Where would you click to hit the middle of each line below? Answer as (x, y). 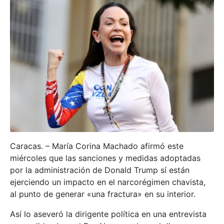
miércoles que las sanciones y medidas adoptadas (105, 158)
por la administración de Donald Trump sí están (100, 170)
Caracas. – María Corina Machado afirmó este (97, 146)
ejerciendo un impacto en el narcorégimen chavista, (108, 182)
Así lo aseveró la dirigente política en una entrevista (108, 214)
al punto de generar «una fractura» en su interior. (103, 194)
